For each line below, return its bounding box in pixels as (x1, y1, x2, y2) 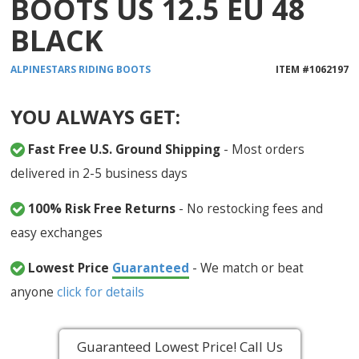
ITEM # (275, 63, 309, 77)
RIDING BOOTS (79, 63, 151, 77)
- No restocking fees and (175, 200, 324, 218)
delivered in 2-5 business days (10, 164, 188, 183)
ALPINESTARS (10, 63, 77, 77)
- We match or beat (189, 259, 305, 277)
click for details (57, 283, 145, 301)
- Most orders (220, 140, 305, 159)
